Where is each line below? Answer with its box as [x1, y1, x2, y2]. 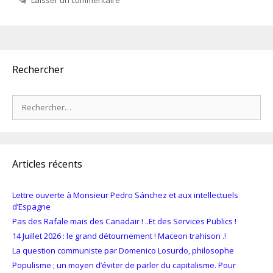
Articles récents [12, 157, 82, 171]
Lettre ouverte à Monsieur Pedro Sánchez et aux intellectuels [12, 190, 238, 201]
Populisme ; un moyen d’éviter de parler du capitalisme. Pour [12, 260, 236, 271]
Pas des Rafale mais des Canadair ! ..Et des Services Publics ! [12, 216, 236, 227]
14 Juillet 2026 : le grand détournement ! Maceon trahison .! [12, 230, 226, 242]
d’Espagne [12, 201, 51, 213]
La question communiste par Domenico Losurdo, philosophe [12, 245, 234, 257]
